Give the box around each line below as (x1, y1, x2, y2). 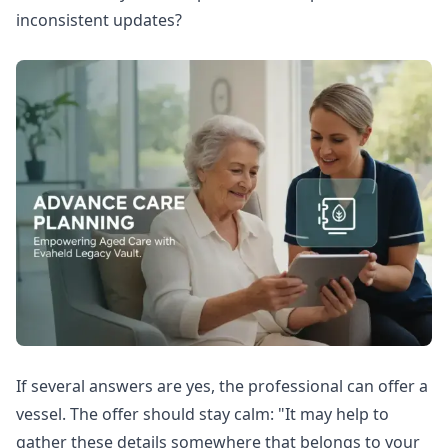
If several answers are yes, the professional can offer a (16, 374, 428, 397)
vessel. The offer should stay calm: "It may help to (16, 402, 389, 425)
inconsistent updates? (16, 9, 182, 32)
